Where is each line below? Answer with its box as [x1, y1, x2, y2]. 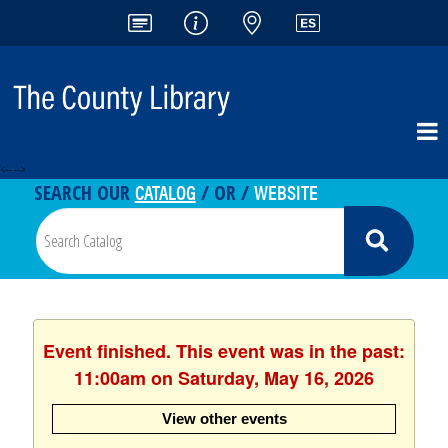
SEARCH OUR [33, 178, 135, 206]
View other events [161, 409, 287, 427]
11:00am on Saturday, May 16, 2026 [74, 364, 374, 391]
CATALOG [134, 176, 196, 206]
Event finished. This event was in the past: [43, 337, 405, 364]
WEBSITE [253, 176, 318, 206]
